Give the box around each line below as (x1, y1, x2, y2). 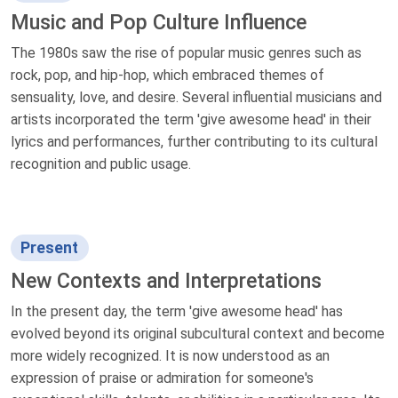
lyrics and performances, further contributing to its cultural (11, 132, 378, 150)
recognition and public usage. (11, 155, 191, 172)
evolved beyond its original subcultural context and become (11, 324, 385, 342)
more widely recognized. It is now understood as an (11, 346, 330, 364)
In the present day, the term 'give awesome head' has (11, 302, 343, 320)
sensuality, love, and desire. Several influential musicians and (11, 88, 382, 106)
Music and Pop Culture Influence (11, 9, 306, 35)
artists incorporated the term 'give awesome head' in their (11, 110, 371, 128)
